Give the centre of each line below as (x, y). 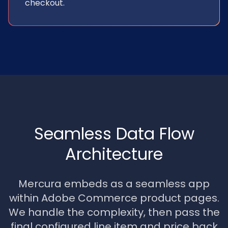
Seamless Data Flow (114, 134)
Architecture (114, 154)
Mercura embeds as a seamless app (114, 184)
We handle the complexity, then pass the (114, 212)
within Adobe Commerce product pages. (114, 198)
